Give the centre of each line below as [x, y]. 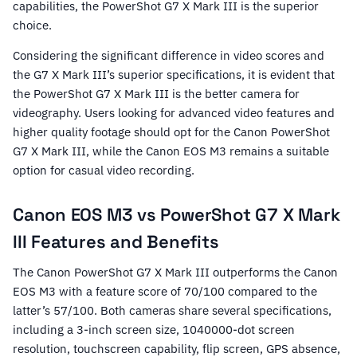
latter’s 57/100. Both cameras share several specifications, [172, 311]
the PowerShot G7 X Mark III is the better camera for [156, 94]
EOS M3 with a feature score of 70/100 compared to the [165, 292]
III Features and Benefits [116, 242]
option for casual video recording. [104, 171]
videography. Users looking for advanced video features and [174, 113]
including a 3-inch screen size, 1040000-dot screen [154, 330]
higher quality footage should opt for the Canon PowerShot [171, 132]
